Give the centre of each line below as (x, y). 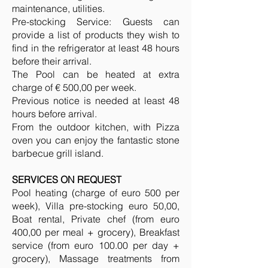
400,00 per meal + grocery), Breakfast (96, 232)
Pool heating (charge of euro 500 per (96, 193)
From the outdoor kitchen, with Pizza (96, 127)
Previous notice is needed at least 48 (96, 100)
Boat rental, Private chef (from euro (96, 219)
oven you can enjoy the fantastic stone (96, 140)
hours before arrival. (54, 114)
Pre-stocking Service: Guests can (96, 22)
